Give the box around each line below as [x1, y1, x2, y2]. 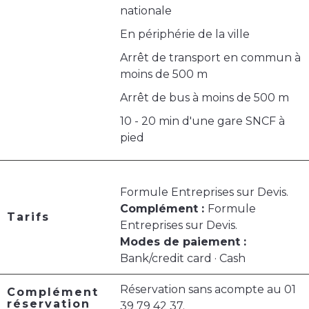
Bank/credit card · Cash [120, 252, 246, 266]
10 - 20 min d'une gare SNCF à [120, 114, 285, 128]
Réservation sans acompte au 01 [120, 283, 296, 297]
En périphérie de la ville [120, 28, 250, 41]
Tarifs [7, 210, 50, 224]
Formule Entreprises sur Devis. [120, 186, 288, 199]
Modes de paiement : [120, 235, 246, 249]
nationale [120, 4, 172, 18]
